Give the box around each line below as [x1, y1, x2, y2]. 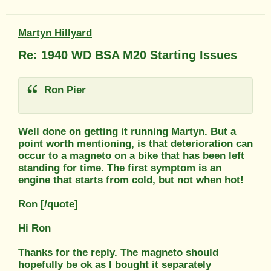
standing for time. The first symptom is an [18, 162, 221, 174]
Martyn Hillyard [18, 27, 92, 39]
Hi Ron [18, 222, 51, 234]
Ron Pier [41, 83, 86, 96]
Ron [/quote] [18, 198, 78, 210]
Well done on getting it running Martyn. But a [18, 125, 236, 137]
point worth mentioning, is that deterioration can [18, 137, 253, 149]
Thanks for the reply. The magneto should [18, 246, 218, 258]
